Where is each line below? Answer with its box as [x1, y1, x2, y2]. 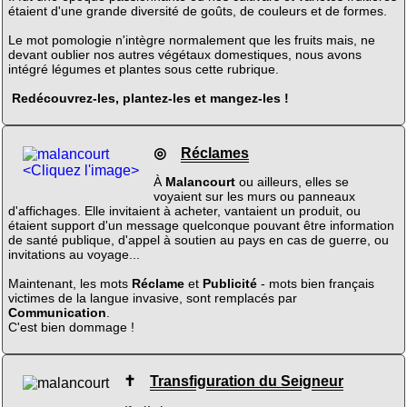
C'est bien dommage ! [7, 319, 134, 334]
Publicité [202, 275, 257, 291]
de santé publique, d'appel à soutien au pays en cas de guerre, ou [7, 232, 389, 247]
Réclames [180, 144, 249, 161]
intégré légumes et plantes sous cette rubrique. [7, 62, 279, 77]
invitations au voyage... [7, 246, 140, 262]
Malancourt [164, 174, 235, 189]
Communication [7, 304, 106, 320]
